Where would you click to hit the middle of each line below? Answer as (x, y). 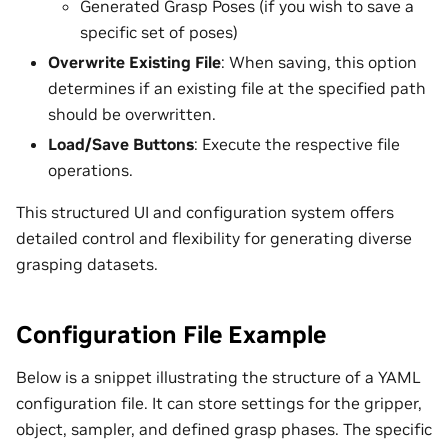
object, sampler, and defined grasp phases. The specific (224, 429)
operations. (90, 169)
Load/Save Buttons (121, 143)
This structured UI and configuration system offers (205, 211)
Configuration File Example (171, 334)
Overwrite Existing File (134, 61)
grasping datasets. (87, 263)
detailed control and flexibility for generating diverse (214, 237)
